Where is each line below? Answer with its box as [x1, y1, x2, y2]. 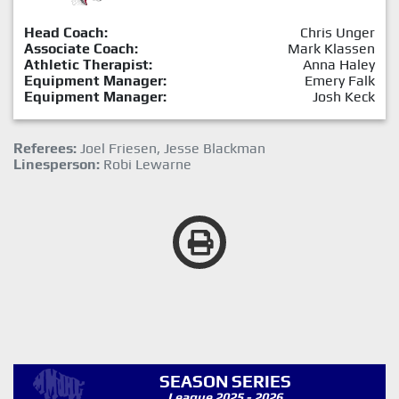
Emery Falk [305, 71, 375, 89]
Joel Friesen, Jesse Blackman [77, 139, 265, 157]
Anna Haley [303, 55, 375, 73]
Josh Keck [313, 87, 375, 105]
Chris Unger [300, 23, 375, 41]
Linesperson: [13, 155, 100, 173]
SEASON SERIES [159, 370, 291, 391]
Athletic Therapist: [24, 55, 152, 73]
